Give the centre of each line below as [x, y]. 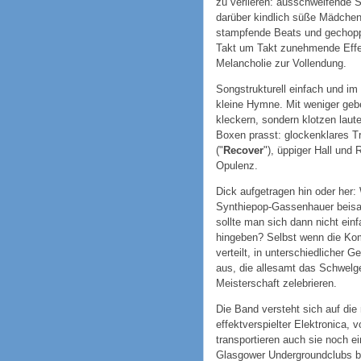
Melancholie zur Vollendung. [281, 64]
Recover [243, 150]
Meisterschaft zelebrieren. [276, 283]
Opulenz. [237, 165]
